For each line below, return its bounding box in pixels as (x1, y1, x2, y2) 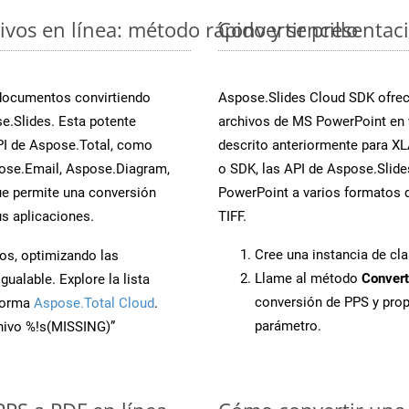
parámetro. (255, 317, 321, 334)
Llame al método (255, 269, 362, 287)
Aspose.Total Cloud (34, 294, 154, 311)
